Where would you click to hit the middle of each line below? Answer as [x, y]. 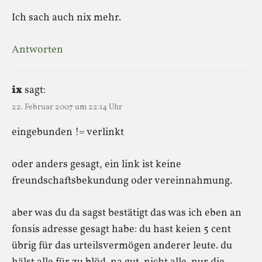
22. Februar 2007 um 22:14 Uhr [67, 107]
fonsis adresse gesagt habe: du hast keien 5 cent [121, 229]
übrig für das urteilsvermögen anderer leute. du [122, 246]
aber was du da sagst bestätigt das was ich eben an [127, 213]
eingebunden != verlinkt [68, 132]
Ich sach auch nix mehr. [66, 18]
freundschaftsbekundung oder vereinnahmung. [122, 181]
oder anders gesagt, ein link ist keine [96, 164]
